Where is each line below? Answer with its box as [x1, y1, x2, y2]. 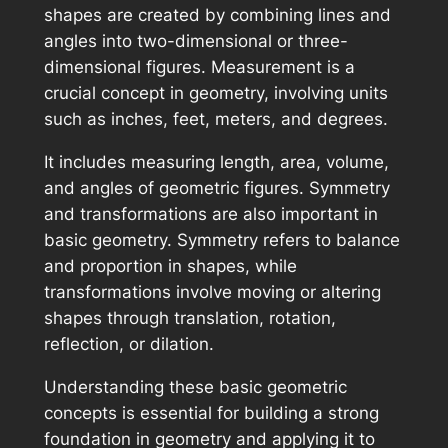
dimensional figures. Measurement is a [43, 57, 355, 78]
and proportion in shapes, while [43, 256, 297, 277]
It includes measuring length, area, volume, [43, 152, 389, 173]
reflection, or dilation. [43, 334, 214, 355]
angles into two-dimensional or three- [43, 31, 348, 52]
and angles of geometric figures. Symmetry [43, 178, 390, 199]
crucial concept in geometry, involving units [43, 83, 388, 104]
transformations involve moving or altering [43, 282, 381, 303]
